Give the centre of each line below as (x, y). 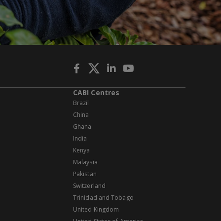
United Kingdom (96, 209)
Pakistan (85, 174)
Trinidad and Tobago (103, 197)
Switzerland (89, 185)
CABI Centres (96, 92)
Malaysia (85, 162)
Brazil (81, 103)
